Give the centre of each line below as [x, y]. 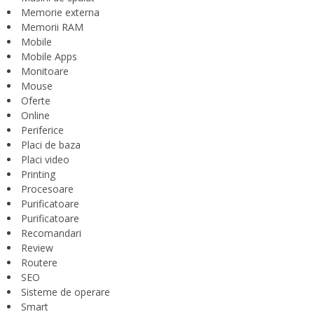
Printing [38, 175]
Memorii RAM [52, 27]
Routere [39, 263]
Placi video [45, 160]
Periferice [42, 130]
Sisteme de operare [66, 292]
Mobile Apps [49, 57]
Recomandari [51, 233]
